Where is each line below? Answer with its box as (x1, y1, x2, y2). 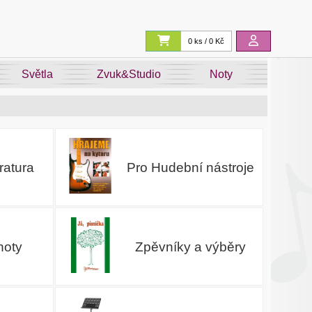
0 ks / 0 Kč (188, 37, 224, 45)
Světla (21, 68, 53, 80)
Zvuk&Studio (97, 68, 162, 80)
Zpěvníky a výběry (134, 239, 246, 254)
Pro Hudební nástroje (126, 159, 254, 175)
